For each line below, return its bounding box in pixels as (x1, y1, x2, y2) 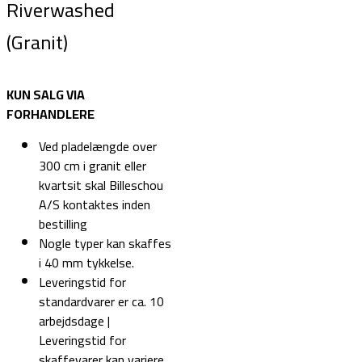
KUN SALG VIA (6, 82, 85, 107)
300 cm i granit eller (39, 154, 146, 179)
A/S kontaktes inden (39, 192, 150, 217)
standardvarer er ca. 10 (39, 289, 164, 314)
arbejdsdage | (39, 309, 110, 334)
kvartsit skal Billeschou (39, 173, 163, 198)
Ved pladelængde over (39, 134, 157, 159)
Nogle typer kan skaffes (39, 231, 171, 256)
